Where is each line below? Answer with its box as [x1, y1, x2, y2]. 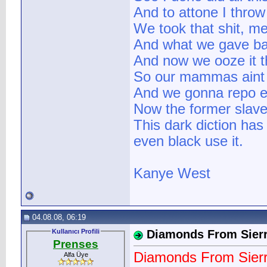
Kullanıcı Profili [52, 228, 100, 235]
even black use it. [133, 133, 243, 150]
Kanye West [133, 166, 210, 182]
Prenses [53, 237, 98, 250]
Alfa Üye [63, 250, 88, 258]
